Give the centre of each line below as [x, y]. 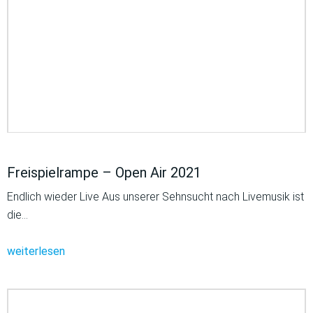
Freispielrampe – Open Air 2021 [104, 173]
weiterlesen [36, 252]
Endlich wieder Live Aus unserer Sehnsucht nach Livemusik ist [155, 197]
